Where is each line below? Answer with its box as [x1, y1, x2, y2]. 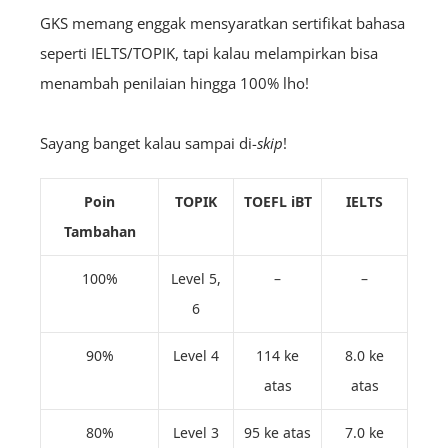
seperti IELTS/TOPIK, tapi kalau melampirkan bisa [40, 43, 378, 64]
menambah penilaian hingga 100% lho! [40, 73, 313, 94]
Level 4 [173, 346, 219, 366]
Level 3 [173, 423, 219, 443]
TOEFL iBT [243, 192, 312, 212]
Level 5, [171, 269, 221, 289]
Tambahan [63, 222, 136, 242]
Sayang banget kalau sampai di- [40, 133, 257, 154]
